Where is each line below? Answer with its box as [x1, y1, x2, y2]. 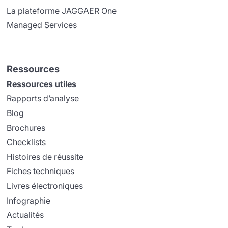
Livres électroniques [7, 181, 83, 191]
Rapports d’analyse [7, 93, 79, 104]
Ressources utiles [7, 78, 77, 89]
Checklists [7, 137, 46, 148]
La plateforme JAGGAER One [7, 5, 117, 16]
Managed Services [7, 20, 77, 31]
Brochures [7, 122, 46, 133]
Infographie [7, 195, 51, 206]
